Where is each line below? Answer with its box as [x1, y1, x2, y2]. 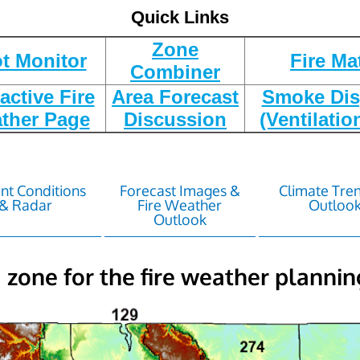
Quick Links [131, 7, 229, 27]
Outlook [153, 211, 207, 228]
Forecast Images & [119, 182, 240, 199]
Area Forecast [112, 86, 239, 108]
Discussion [124, 108, 227, 130]
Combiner [130, 61, 220, 83]
